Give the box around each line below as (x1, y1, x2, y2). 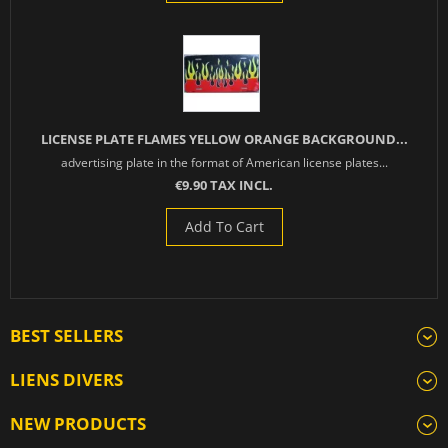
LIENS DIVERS (10, 368, 123, 392)
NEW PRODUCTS (10, 412, 146, 436)
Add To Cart (184, 217, 264, 237)
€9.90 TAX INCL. (175, 176, 273, 195)
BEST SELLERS (10, 324, 123, 348)
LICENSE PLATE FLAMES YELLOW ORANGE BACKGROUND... (40, 130, 408, 149)
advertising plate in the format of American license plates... (60, 154, 388, 171)
